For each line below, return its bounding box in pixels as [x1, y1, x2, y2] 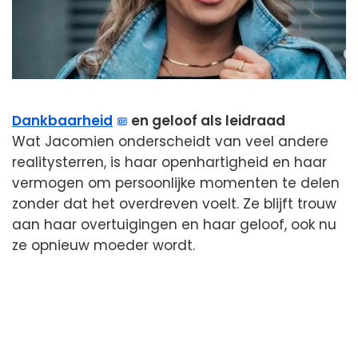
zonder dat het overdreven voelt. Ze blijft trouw [12, 193, 336, 213]
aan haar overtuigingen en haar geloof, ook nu [12, 214, 336, 234]
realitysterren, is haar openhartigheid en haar [12, 152, 327, 172]
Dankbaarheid [12, 110, 113, 130]
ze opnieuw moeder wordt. [12, 235, 195, 255]
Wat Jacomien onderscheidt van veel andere [12, 131, 328, 151]
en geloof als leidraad [128, 110, 286, 130]
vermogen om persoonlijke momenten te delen [12, 173, 340, 193]
